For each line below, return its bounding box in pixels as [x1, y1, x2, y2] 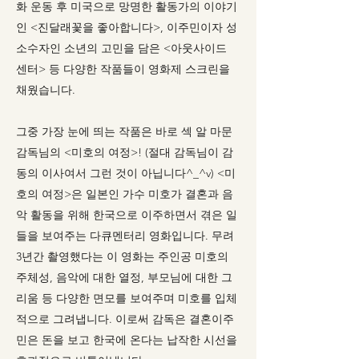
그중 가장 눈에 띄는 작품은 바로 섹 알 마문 [16, 124, 232, 139]
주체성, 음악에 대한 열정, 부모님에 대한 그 [16, 270, 232, 284]
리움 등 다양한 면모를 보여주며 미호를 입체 [16, 291, 237, 305]
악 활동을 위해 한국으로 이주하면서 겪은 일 [16, 208, 237, 222]
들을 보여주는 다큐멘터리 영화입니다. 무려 [16, 228, 234, 243]
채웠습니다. [16, 83, 75, 97]
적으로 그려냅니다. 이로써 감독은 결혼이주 [16, 312, 234, 326]
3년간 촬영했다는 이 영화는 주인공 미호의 [16, 249, 228, 264]
